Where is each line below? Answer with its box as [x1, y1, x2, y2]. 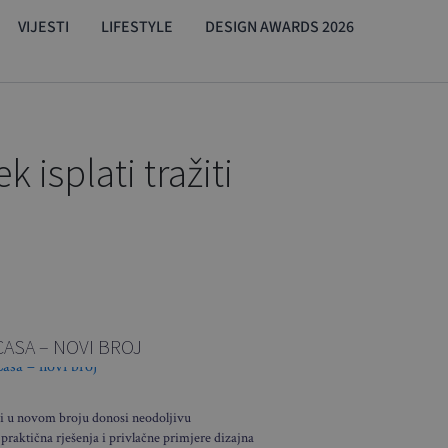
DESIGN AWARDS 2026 [205, 15, 354, 38]
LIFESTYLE [101, 15, 173, 38]
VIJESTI [18, 15, 69, 38]
